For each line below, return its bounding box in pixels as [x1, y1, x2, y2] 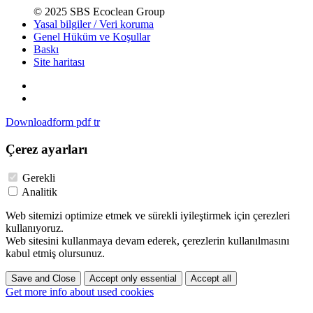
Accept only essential [89, 272, 177, 284]
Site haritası [34, 56, 85, 68]
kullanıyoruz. [6, 221, 64, 234]
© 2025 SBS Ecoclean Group [34, 6, 165, 18]
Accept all [191, 272, 231, 284]
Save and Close [11, 272, 75, 284]
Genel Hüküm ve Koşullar [34, 31, 150, 43]
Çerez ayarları [6, 141, 87, 156]
